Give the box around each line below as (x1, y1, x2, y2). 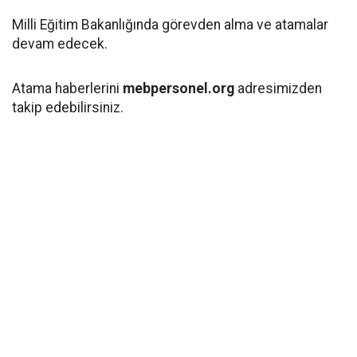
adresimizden (234, 80, 322, 96)
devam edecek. (12, 36, 108, 52)
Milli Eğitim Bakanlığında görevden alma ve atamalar (12, 17, 328, 33)
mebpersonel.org (123, 80, 234, 96)
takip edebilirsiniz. (12, 100, 124, 116)
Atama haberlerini (12, 80, 123, 96)
